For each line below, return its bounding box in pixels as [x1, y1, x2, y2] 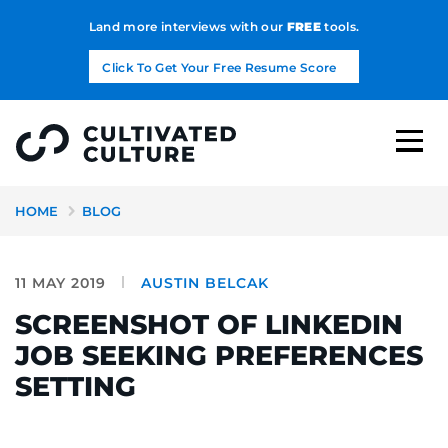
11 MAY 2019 [15, 273, 106, 292]
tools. [320, 18, 360, 34]
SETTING [15, 369, 136, 403]
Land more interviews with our [88, 18, 287, 34]
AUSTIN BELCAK [141, 273, 269, 292]
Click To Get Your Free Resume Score [102, 59, 337, 75]
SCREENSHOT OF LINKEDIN [15, 307, 403, 341]
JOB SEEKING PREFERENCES [15, 338, 423, 372]
